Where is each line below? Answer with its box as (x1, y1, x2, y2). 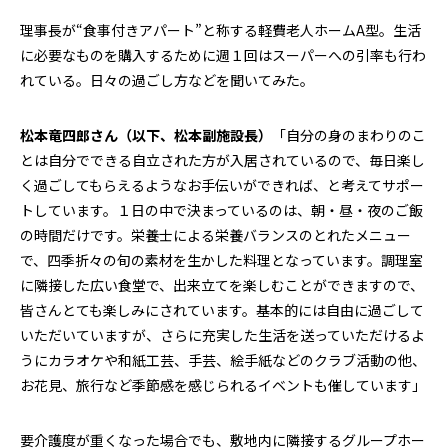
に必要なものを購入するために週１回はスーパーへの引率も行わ (20, 45, 426, 66)
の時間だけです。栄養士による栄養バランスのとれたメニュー (20, 225, 411, 246)
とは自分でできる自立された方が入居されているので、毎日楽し (20, 150, 425, 171)
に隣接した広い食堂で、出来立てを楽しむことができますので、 (20, 275, 424, 296)
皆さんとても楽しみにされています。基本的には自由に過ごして (20, 300, 424, 321)
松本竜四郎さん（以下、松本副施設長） (20, 125, 272, 146)
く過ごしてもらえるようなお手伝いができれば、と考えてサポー (20, 175, 424, 196)
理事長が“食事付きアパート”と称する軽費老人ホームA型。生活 (20, 20, 421, 41)
